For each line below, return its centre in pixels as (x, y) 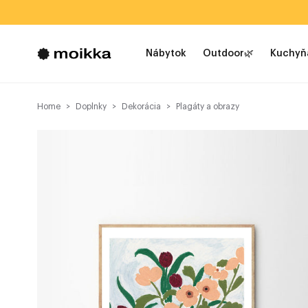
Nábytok (166, 54)
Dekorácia (141, 107)
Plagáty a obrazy (207, 107)
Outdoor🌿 (228, 54)
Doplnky (91, 107)
